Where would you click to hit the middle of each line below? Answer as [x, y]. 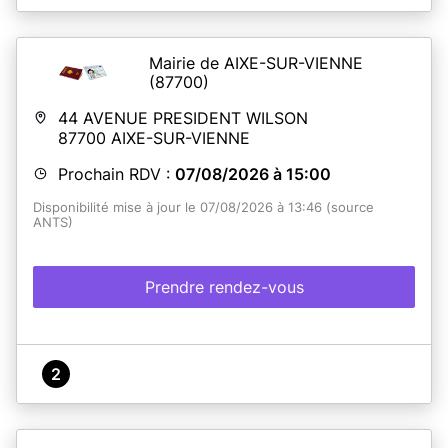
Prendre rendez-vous [224, 286]
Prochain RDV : [116, 173]
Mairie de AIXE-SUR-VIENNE [256, 62]
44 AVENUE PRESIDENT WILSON [183, 117]
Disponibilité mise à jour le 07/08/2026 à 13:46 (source [203, 207]
